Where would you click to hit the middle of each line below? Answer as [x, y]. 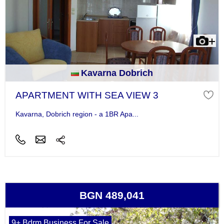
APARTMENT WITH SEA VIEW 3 [87, 95]
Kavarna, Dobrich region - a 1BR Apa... [77, 114]
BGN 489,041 [112, 195]
